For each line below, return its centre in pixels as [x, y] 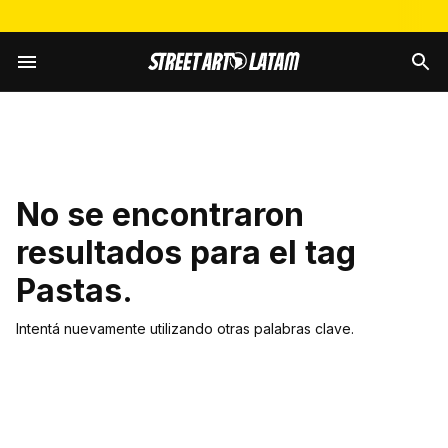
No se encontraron [160, 214]
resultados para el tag [186, 252]
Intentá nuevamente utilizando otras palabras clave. [185, 329]
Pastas [69, 290]
